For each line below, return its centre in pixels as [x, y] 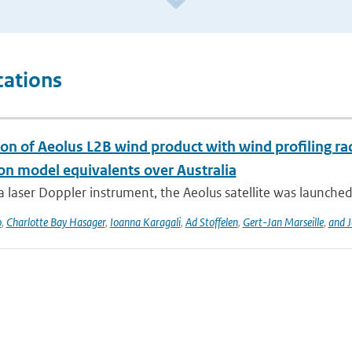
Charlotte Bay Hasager [55, 222]
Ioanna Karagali [145, 222]
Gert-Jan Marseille [283, 222]
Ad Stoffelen [211, 222]
